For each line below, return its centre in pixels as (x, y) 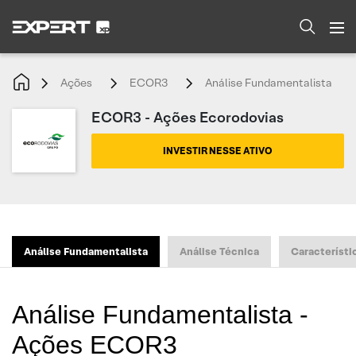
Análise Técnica (219, 252)
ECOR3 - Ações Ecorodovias (188, 117)
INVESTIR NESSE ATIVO (218, 151)
